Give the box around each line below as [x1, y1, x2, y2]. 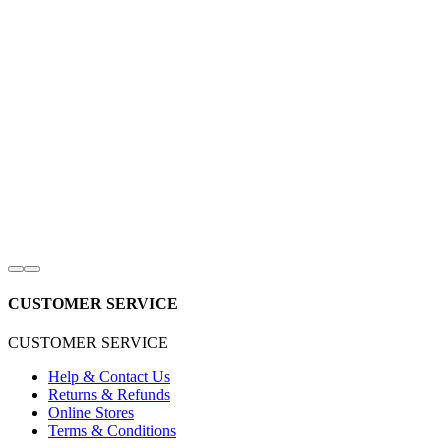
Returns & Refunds [48, 385, 170, 403]
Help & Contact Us [48, 367, 170, 385]
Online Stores [48, 403, 134, 421]
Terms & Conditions [48, 421, 176, 439]
